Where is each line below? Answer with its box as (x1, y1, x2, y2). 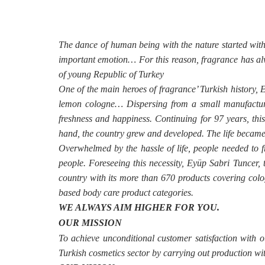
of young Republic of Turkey (58, 69, 164, 79)
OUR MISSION (58, 218, 122, 228)
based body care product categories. (58, 188, 193, 198)
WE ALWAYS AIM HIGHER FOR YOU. (58, 202, 219, 212)
